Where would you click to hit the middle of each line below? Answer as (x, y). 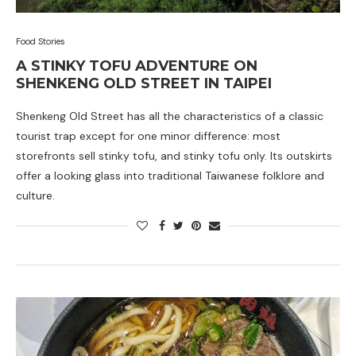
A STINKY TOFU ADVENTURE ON (137, 66)
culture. (35, 195)
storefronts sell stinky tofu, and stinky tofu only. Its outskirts (174, 156)
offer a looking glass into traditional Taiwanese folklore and (170, 176)
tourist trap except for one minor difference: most (148, 136)
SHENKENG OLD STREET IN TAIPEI (144, 83)
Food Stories (41, 41)
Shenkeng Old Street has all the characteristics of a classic (170, 116)
